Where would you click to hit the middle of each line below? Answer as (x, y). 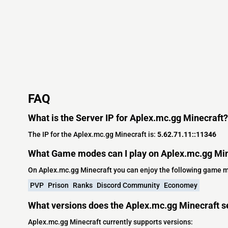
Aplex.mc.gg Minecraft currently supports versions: (110, 222)
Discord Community (128, 185)
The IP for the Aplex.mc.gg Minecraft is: (93, 134)
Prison (58, 185)
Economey (181, 185)
